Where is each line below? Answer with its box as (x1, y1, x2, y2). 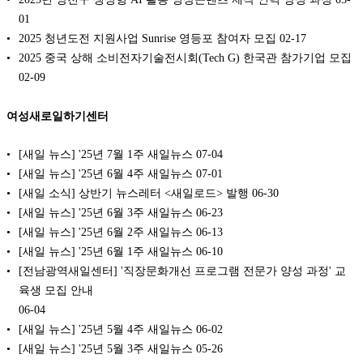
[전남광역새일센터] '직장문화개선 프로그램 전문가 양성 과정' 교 (19, 264, 346, 278)
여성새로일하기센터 (6, 109, 109, 122)
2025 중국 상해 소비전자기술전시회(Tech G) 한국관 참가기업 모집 (19, 50, 352, 64)
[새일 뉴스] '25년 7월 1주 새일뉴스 (19, 147, 193, 161)
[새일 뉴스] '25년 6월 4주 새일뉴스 (19, 167, 193, 181)
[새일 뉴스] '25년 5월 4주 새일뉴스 (19, 322, 193, 336)
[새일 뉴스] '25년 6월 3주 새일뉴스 (19, 206, 193, 220)
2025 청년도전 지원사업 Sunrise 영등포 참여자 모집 (19, 31, 276, 45)
